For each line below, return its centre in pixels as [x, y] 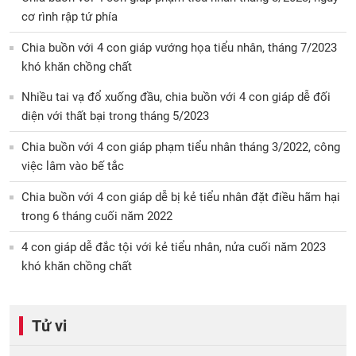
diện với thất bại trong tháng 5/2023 [115, 116]
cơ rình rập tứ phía [70, 16]
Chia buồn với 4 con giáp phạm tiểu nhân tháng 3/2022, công [181, 147]
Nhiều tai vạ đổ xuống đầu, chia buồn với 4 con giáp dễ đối [176, 97]
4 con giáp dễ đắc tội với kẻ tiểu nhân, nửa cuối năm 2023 [174, 247]
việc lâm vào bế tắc [73, 166]
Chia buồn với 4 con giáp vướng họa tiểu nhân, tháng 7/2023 [179, 47]
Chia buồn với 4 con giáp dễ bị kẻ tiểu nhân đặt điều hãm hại [181, 197]
